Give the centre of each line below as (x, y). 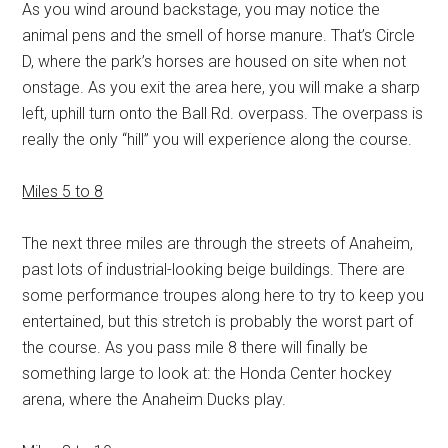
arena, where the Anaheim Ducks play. (154, 399)
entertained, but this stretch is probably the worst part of (218, 321)
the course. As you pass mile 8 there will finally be (195, 347)
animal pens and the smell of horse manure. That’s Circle (219, 35)
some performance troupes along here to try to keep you (223, 295)
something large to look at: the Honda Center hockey (207, 373)
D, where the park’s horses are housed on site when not (214, 61)
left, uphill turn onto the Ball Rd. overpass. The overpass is (223, 113)
